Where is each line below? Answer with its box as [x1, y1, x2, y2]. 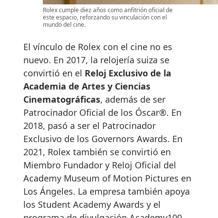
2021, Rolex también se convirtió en [23, 146, 171, 158]
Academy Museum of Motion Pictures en [23, 172, 191, 184]
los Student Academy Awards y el [23, 199, 161, 211]
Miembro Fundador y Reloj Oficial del [23, 159, 176, 171]
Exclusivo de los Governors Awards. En [23, 133, 182, 145]
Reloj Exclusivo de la [85, 67, 171, 79]
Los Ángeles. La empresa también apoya [23, 185, 190, 198]
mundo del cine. [43, 20, 86, 29]
